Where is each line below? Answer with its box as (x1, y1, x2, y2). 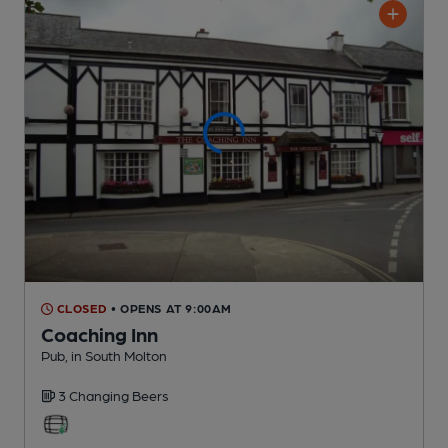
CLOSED (53, 301, 108, 316)
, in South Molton (65, 347, 167, 364)
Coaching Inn (41, 322, 158, 347)
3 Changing (58, 387, 132, 404)
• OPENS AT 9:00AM (110, 301, 233, 316)
